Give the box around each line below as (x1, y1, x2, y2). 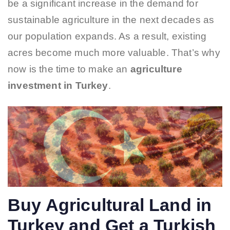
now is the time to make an (8, 64, 130, 75)
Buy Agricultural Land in (8, 195, 212, 215)
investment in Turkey (8, 80, 108, 91)
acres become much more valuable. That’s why (8, 47, 220, 59)
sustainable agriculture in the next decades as (8, 14, 215, 26)
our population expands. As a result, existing (8, 31, 207, 42)
